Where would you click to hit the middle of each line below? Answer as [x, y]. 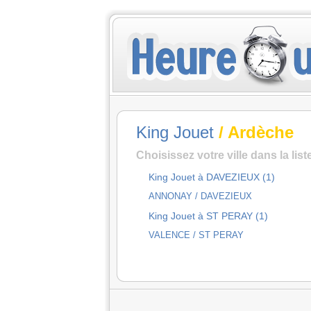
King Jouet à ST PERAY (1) [208, 216]
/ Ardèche [254, 132]
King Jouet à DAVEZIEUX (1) [212, 177]
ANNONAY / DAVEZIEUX [200, 196]
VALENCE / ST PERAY [196, 235]
